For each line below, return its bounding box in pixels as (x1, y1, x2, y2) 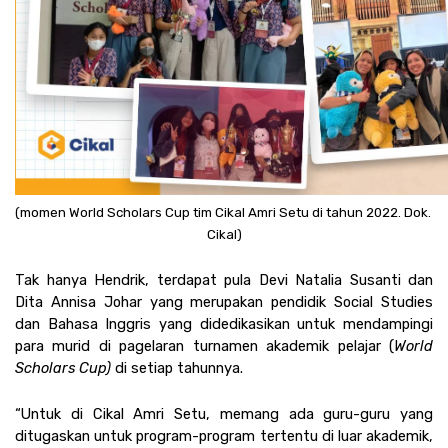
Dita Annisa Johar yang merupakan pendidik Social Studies (15, 293, 433, 312)
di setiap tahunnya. (115, 359, 247, 378)
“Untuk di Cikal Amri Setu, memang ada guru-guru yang (15, 405, 433, 424)
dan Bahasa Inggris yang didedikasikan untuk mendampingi (15, 315, 433, 334)
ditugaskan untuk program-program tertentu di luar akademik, (15, 427, 433, 446)
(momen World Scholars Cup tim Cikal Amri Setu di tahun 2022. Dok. (15, 205, 431, 221)
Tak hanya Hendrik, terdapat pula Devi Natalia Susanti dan (15, 271, 433, 290)
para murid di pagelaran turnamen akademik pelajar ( (15, 337, 394, 356)
